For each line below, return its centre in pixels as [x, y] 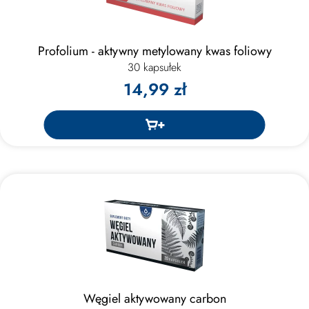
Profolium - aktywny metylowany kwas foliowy [154, 51]
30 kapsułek [154, 67]
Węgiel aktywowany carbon [154, 298]
